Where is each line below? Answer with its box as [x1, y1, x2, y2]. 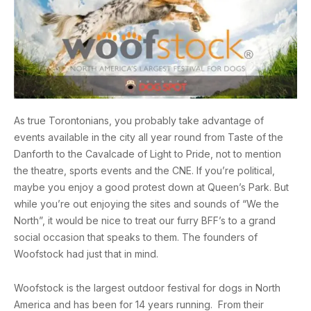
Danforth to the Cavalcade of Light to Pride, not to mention [14, 148, 281, 160]
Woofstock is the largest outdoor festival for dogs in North [14, 281, 280, 294]
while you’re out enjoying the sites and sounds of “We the [14, 198, 279, 210]
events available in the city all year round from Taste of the [14, 131, 283, 144]
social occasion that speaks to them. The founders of [14, 231, 258, 244]
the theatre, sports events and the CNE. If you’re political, [14, 165, 275, 177]
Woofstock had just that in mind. [14, 248, 158, 260]
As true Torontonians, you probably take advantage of [14, 115, 264, 127]
